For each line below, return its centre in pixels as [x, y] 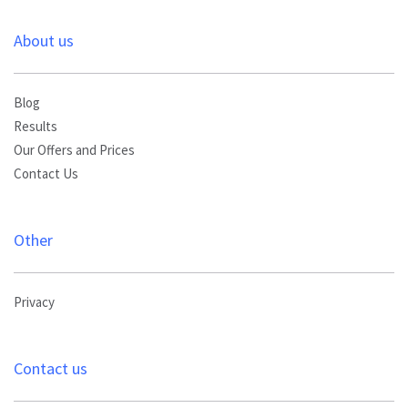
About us [44, 41]
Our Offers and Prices [74, 151]
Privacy [34, 303]
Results [36, 127]
